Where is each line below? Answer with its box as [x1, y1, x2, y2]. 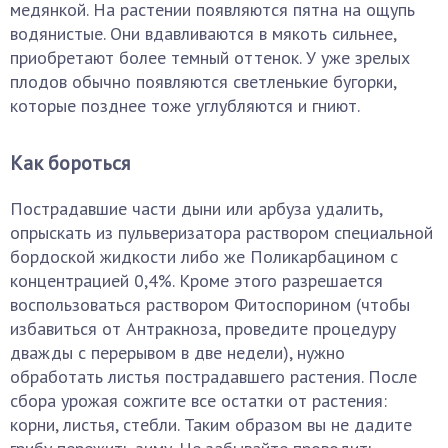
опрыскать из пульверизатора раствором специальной [10, 221, 433, 244]
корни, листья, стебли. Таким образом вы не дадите [10, 413, 412, 436]
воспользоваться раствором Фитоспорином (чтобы [10, 293, 410, 316]
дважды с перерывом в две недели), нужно [10, 341, 345, 364]
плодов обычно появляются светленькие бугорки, [10, 70, 396, 93]
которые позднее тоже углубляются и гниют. [10, 94, 360, 117]
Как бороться [10, 150, 130, 176]
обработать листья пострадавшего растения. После [10, 365, 417, 388]
